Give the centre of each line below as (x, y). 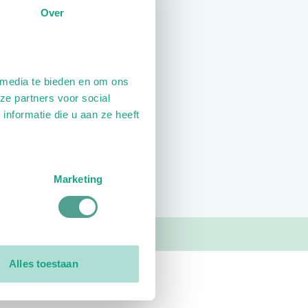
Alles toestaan (44, 264)
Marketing (78, 179)
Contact (37, 290)
